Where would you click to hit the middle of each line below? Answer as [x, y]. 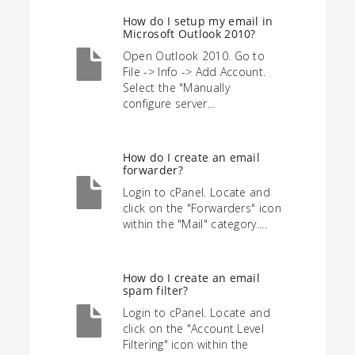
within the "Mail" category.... [195, 223]
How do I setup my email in [198, 21]
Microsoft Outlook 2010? [189, 33]
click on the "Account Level [193, 328]
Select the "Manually [176, 87]
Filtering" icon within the [185, 344]
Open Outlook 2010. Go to [194, 55]
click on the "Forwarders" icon [202, 208]
